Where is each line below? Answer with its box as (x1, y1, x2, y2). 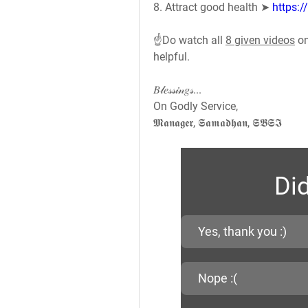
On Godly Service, (153, 100, 238, 113)
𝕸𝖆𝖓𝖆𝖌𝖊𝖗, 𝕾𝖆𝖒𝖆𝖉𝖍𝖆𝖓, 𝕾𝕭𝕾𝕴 (153, 116, 282, 129)
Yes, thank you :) (198, 224, 287, 239)
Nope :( (198, 271, 237, 285)
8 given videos (225, 34, 295, 47)
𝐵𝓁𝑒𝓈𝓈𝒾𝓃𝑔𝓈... (153, 83, 201, 96)
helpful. (153, 50, 190, 63)
